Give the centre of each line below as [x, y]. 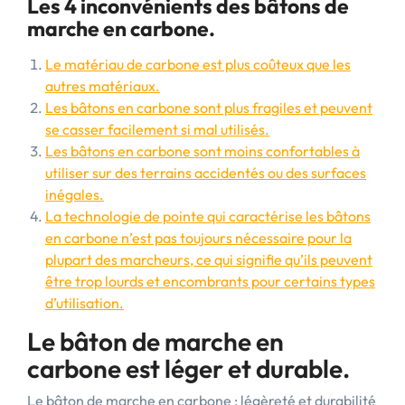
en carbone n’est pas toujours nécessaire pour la [198, 238]
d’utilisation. [85, 303]
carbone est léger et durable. [188, 368]
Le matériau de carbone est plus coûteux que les [198, 64]
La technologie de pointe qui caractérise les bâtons [208, 216]
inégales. [75, 194]
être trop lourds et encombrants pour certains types [210, 281]
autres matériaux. [103, 86]
